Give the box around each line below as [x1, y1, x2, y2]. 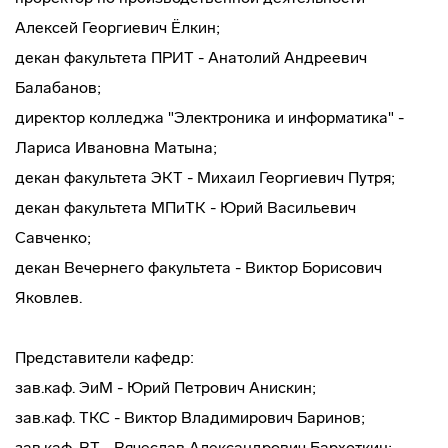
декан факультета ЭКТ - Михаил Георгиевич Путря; [15, 168, 395, 187]
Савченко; [15, 228, 91, 247]
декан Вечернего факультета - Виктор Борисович [15, 258, 382, 277]
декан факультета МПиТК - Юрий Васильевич [15, 198, 356, 217]
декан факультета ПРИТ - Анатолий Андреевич [15, 48, 367, 67]
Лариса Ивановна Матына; [15, 138, 217, 157]
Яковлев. [15, 288, 82, 307]
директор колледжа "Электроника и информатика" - [15, 108, 404, 127]
